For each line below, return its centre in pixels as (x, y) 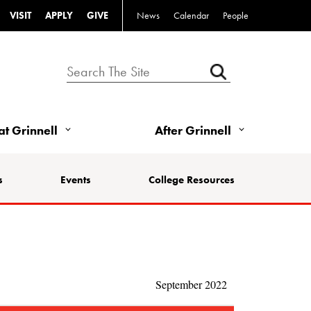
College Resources (191, 179)
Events (75, 179)
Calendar (191, 15)
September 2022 (192, 284)
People (236, 15)
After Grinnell (193, 130)
